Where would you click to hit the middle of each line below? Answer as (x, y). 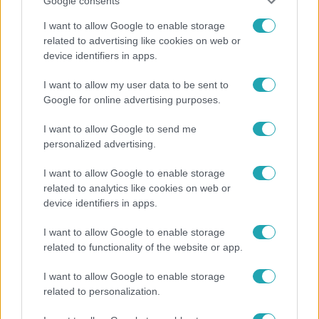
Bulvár (29, 67)
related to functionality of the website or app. (143, 247)
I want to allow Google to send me (120, 129)
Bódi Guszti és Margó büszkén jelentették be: (142, 94)
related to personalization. (102, 291)
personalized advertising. (100, 144)
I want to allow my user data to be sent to (136, 85)
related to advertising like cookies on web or (142, 41)
